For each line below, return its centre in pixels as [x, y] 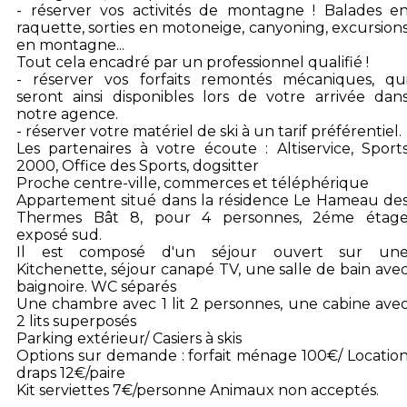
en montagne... [70, 45]
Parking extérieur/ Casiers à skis [129, 338]
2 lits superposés [76, 321]
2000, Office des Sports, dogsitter [138, 166]
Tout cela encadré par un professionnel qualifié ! [193, 62]
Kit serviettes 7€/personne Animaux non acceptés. [198, 390]
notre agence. [67, 114]
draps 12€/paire [71, 373]
